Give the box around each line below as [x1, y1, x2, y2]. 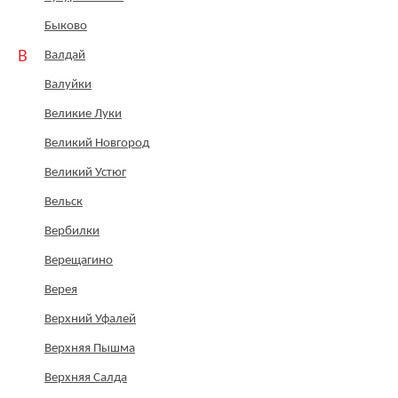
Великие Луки [44, 107, 122, 122]
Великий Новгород [44, 137, 149, 151]
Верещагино [44, 254, 113, 268]
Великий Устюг [44, 166, 126, 180]
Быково [44, 20, 87, 34]
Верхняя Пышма [44, 342, 135, 356]
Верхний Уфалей [44, 313, 136, 327]
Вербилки [44, 225, 99, 239]
